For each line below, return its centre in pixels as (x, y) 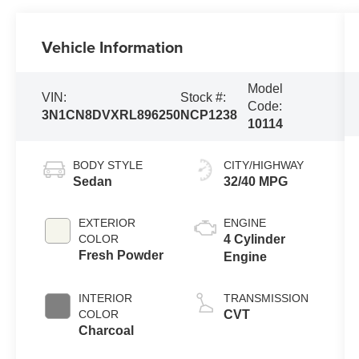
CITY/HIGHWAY (263, 165)
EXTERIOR (107, 222)
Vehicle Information (113, 46)
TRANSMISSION (266, 298)
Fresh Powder (121, 255)
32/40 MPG (255, 181)
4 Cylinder (254, 239)
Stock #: (204, 97)
